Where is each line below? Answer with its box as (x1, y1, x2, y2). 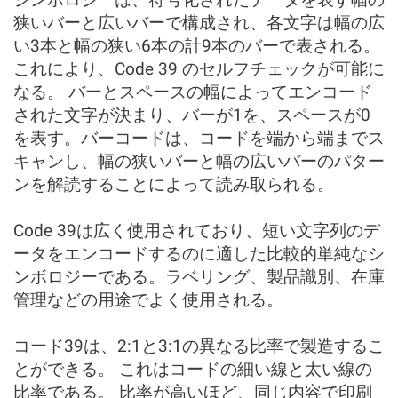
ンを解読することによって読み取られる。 (13, 174, 334, 195)
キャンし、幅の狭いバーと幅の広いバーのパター (13, 151, 385, 171)
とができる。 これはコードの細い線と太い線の (13, 359, 372, 379)
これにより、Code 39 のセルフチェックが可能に (13, 59, 385, 79)
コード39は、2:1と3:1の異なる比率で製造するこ (13, 336, 385, 356)
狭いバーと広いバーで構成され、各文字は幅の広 (13, 12, 385, 33)
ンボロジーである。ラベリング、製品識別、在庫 (13, 267, 385, 287)
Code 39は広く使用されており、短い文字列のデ (13, 220, 380, 241)
